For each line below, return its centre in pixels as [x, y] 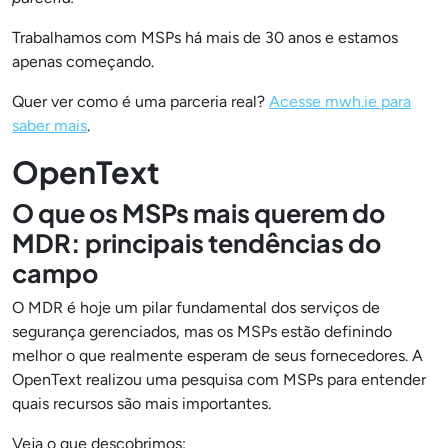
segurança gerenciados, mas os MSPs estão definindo [202, 331]
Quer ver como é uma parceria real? [140, 101]
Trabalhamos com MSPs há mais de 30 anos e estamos [205, 37]
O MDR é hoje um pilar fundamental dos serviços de [196, 307]
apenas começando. [83, 61]
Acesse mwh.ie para [340, 101]
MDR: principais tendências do [196, 243]
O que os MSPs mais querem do [198, 213]
